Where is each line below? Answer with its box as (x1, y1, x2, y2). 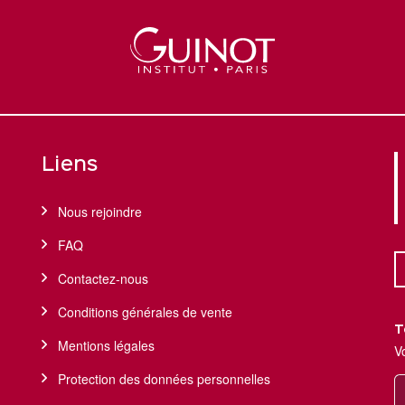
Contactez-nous (57, 269, 148, 288)
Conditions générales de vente (57, 303, 232, 322)
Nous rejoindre (57, 202, 142, 221)
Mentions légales (57, 336, 155, 355)
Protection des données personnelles (57, 370, 270, 389)
